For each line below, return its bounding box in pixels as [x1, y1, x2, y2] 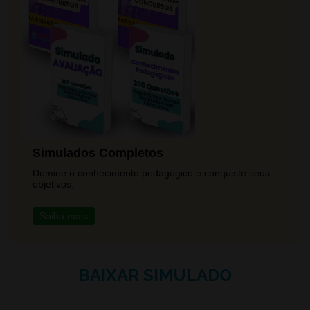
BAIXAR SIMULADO [78, 264, 232, 285]
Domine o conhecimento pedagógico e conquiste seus [33, 167, 271, 179]
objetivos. [33, 178, 75, 190]
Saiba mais [39, 210, 88, 221]
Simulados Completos [33, 145, 164, 160]
